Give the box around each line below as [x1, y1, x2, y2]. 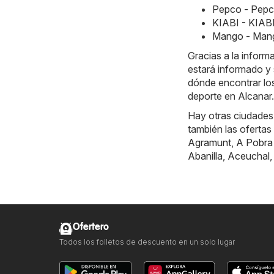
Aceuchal [228, 150, 270, 163]
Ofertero [73, 222, 109, 233]
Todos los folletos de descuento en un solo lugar [59, 237, 235, 247]
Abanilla [188, 150, 223, 163]
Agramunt [188, 136, 231, 149]
